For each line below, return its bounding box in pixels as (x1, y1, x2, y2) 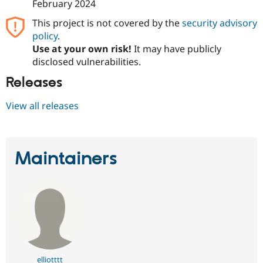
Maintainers (15, 147, 117, 171)
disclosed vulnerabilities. (32, 55, 141, 69)
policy (32, 29, 58, 43)
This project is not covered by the (32, 16, 182, 30)
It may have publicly (131, 42, 221, 56)
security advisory (181, 16, 257, 30)
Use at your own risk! (32, 42, 131, 56)
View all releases (6, 99, 79, 112)
